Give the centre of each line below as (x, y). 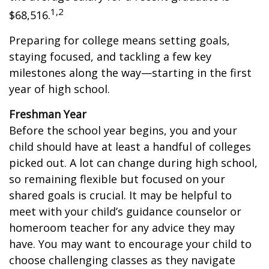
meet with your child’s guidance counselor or (125, 211)
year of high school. (59, 89)
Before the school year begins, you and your (123, 130)
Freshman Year (48, 114)
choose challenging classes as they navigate (122, 260)
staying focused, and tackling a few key (110, 56)
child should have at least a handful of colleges (130, 147)
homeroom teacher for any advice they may (122, 228)
